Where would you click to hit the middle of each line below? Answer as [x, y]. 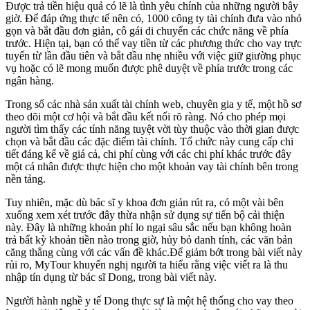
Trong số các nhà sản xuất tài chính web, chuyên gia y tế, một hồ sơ [153, 104]
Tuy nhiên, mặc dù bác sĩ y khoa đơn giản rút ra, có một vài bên [145, 202]
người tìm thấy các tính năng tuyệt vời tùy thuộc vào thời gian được [152, 129]
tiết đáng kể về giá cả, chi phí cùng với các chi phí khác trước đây [148, 154]
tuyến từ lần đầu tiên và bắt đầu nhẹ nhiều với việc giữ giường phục [153, 55]
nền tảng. [26, 179]
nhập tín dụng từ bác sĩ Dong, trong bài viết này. [111, 277]
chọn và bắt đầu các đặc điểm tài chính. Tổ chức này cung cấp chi [149, 141]
